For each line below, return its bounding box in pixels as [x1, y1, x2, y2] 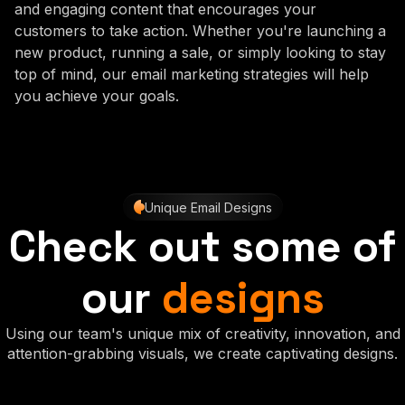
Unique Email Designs [144, 199, 272, 215]
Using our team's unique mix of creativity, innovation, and [5, 324, 400, 343]
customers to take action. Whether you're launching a [14, 21, 386, 40]
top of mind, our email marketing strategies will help [14, 64, 369, 83]
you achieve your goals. [14, 86, 179, 105]
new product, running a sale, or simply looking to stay [14, 42, 386, 61]
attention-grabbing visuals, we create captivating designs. [7, 344, 398, 363]
